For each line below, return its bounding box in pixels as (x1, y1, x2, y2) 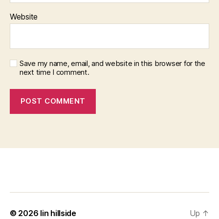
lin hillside (40, 208, 76, 218)
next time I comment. (20, 67, 89, 77)
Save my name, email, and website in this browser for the (20, 58, 205, 68)
